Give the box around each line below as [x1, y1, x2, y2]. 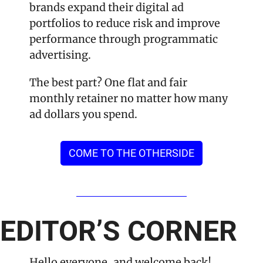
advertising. [29, 48, 91, 62]
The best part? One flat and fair [29, 75, 187, 89]
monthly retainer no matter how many [29, 91, 228, 105]
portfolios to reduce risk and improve [29, 16, 220, 30]
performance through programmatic [29, 32, 218, 46]
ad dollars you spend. [29, 107, 137, 121]
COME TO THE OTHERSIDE [69, 146, 194, 159]
